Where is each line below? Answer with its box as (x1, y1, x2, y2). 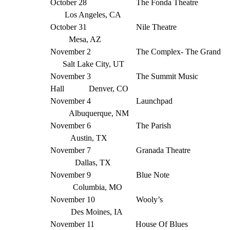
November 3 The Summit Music (50, 71, 198, 81)
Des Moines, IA (50, 207, 123, 216)
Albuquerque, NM (50, 108, 129, 118)
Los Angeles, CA (50, 10, 121, 19)
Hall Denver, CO (50, 84, 128, 93)
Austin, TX (50, 133, 107, 142)
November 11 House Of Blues (50, 219, 225, 228)
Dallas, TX (50, 158, 111, 167)
